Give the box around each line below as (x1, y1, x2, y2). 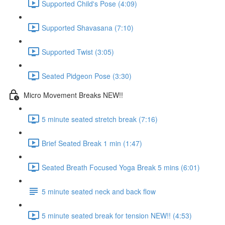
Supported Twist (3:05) (42, 46, 114, 57)
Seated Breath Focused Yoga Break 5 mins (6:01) (42, 162, 200, 172)
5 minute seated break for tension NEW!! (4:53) (42, 210, 192, 220)
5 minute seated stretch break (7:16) (42, 114, 158, 124)
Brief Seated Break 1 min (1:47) (42, 138, 142, 148)
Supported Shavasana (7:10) (42, 22, 134, 33)
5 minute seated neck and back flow (42, 186, 156, 196)
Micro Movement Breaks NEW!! (24, 89, 123, 100)
